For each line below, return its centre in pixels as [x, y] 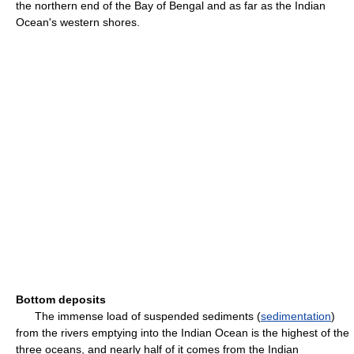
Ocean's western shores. [78, 22]
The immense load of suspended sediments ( [138, 316]
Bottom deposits [61, 299]
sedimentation [296, 316]
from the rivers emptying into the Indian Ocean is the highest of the [183, 333]
